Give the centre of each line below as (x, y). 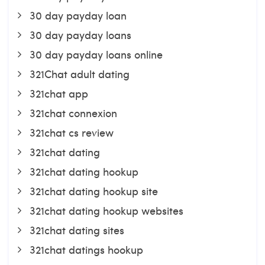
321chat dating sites (77, 230)
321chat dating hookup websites (106, 210)
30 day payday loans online (96, 54)
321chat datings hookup (86, 249)
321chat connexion (73, 113)
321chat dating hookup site (94, 191)
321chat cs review (72, 132)
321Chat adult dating (80, 74)
